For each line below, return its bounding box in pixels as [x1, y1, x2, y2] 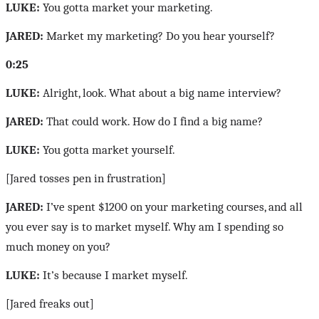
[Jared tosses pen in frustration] [6, 171, 166, 185]
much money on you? [6, 239, 110, 253]
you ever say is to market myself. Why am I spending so [6, 219, 283, 234]
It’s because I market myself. [40, 268, 188, 282]
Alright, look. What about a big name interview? [40, 85, 281, 100]
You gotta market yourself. [40, 142, 175, 157]
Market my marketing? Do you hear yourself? [43, 28, 275, 43]
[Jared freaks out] [6, 296, 94, 310]
